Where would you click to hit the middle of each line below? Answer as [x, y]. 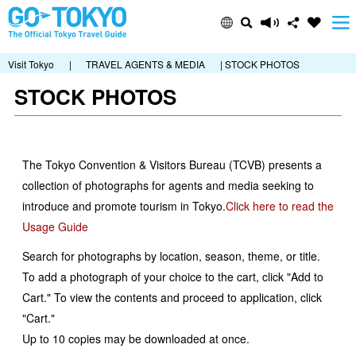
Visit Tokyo [31, 64]
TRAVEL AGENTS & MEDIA [145, 64]
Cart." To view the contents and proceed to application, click [172, 298]
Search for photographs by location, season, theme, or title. [171, 256]
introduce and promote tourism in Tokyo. [124, 206]
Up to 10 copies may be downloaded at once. [136, 339]
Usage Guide [55, 226]
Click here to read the [280, 206]
